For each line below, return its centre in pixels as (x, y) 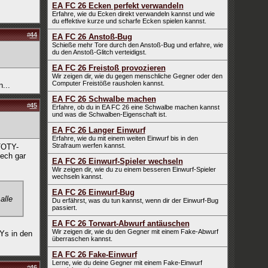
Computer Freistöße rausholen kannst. (108, 83)
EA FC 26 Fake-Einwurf (94, 255)
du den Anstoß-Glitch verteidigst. (99, 52)
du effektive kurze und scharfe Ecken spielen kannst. (129, 21)
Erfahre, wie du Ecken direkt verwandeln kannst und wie (133, 14)
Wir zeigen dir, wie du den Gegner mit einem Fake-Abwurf (135, 232)
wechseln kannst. (77, 176)
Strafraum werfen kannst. (89, 145)
